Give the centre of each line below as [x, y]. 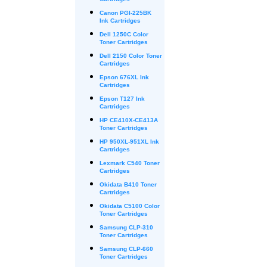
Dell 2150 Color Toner [131, 56]
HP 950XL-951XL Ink [129, 142]
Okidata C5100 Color [130, 206]
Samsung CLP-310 [126, 227]
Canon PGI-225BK [125, 13]
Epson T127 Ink [122, 99]
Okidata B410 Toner [128, 184]
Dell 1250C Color [124, 34]
